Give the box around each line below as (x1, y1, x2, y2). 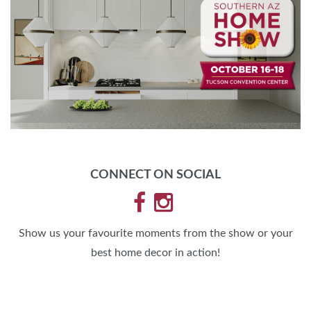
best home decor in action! (91, 247, 220, 259)
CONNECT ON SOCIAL (90, 169, 221, 182)
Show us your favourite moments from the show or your (18, 228, 293, 239)
